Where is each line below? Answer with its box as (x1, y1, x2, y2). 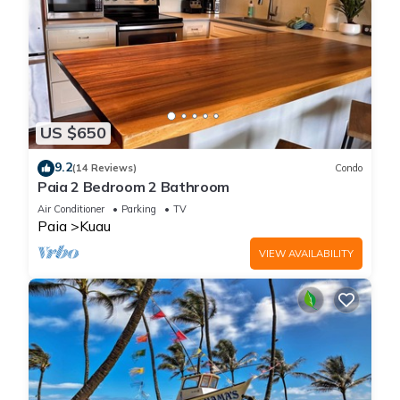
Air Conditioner (37, 202, 104, 215)
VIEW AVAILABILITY (259, 246, 354, 260)
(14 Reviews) (72, 162, 137, 175)
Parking (121, 202, 156, 215)
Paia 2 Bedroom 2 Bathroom (37, 177, 229, 196)
